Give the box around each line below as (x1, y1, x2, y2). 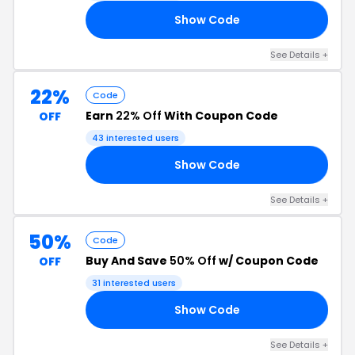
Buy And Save (86, 253, 170, 269)
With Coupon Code (162, 108, 278, 124)
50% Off (170, 253, 216, 269)
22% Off (116, 108, 162, 124)
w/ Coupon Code (216, 253, 319, 269)
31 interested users (92, 277, 176, 289)
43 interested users (92, 132, 179, 144)
